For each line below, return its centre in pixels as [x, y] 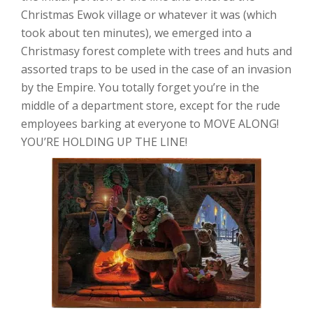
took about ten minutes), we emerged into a [136, 33]
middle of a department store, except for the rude [151, 105]
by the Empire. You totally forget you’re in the [140, 87]
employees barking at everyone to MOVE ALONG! [150, 124]
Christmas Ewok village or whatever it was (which [149, 15]
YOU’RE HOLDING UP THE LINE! [104, 142]
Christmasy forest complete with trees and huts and [156, 51]
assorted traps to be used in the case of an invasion [156, 69]
